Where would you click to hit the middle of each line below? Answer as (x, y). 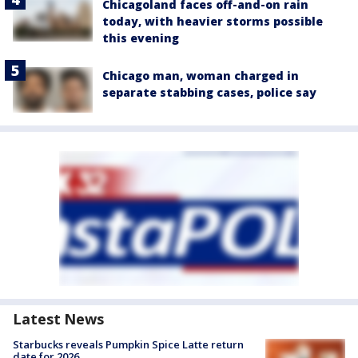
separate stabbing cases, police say (209, 93)
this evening (141, 38)
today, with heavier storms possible (213, 22)
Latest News (58, 318)
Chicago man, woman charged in (201, 76)
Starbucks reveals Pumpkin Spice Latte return (128, 344)
